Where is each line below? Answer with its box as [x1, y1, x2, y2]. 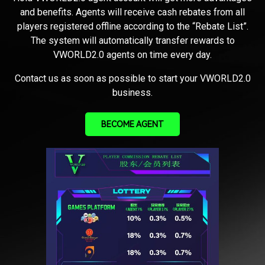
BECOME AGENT [101, 119, 164, 129]
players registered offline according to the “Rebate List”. [17, 20, 248, 32]
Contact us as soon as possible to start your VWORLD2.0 [14, 72, 251, 84]
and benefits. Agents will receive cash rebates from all [20, 6, 245, 18]
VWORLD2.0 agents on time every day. [53, 49, 212, 60]
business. [112, 86, 153, 98]
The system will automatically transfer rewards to [30, 34, 235, 46]
